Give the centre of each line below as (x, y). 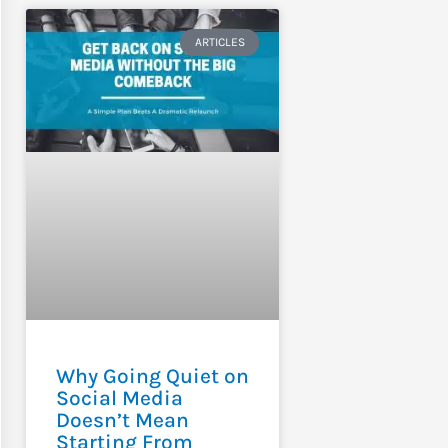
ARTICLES (219, 42)
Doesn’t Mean (122, 419)
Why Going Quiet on (152, 375)
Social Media (119, 397)
